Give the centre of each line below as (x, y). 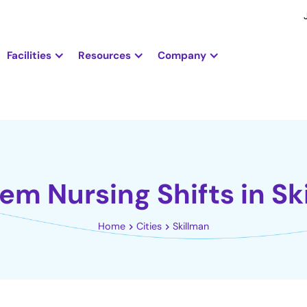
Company (182, 55)
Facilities (29, 55)
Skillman (191, 226)
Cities (149, 226)
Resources (104, 55)
